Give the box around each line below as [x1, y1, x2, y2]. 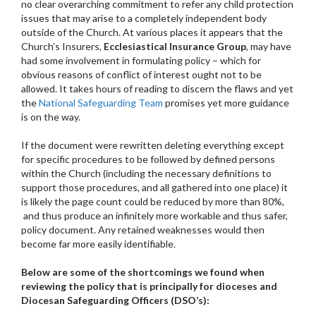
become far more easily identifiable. [21, 237, 176, 250]
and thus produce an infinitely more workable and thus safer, [21, 209, 288, 221]
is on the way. [21, 110, 80, 123]
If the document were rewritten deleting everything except [21, 138, 284, 151]
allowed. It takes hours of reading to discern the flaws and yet [21, 82, 293, 95]
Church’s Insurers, [21, 39, 104, 52]
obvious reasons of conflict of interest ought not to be [21, 68, 262, 80]
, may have [246, 39, 291, 52]
